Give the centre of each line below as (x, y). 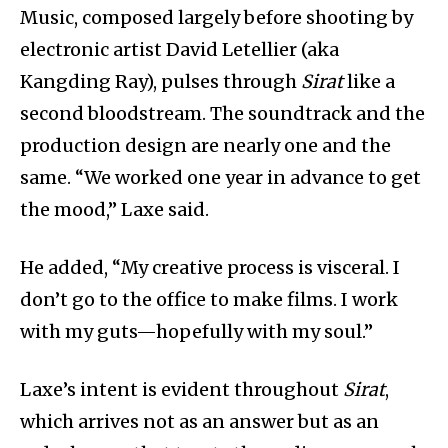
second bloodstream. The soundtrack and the (222, 113)
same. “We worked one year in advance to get (220, 177)
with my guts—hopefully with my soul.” (196, 331)
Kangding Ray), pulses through (160, 81)
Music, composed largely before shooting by (216, 17)
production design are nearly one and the (205, 145)
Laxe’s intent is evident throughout (181, 389)
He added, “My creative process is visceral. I (210, 267)
